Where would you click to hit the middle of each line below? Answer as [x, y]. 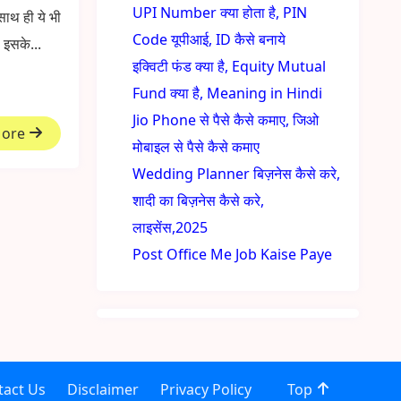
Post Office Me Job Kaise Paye [233, 254]
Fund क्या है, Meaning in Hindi [228, 93]
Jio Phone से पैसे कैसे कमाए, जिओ [226, 120]
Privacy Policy [205, 389]
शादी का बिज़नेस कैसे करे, [199, 200]
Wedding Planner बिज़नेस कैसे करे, [237, 174]
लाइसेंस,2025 [171, 227]
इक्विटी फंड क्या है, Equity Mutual [230, 66]
